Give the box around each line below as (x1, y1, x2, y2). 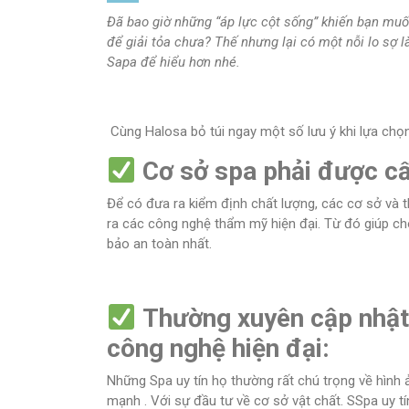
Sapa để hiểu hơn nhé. (107, 54, 240, 70)
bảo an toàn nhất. (107, 236, 212, 252)
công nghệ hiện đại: (107, 333, 330, 363)
